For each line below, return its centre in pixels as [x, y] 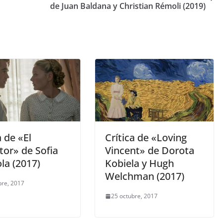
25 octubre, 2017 [134, 196]
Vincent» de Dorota [150, 151]
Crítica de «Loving [146, 138]
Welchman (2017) [145, 176]
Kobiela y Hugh [139, 164]
